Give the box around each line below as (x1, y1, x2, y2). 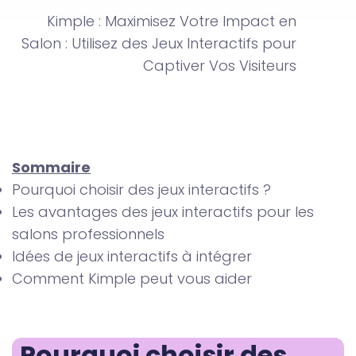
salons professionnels (12, 224, 164, 245)
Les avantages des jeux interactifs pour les (12, 202, 314, 222)
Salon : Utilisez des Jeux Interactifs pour (21, 33, 296, 54)
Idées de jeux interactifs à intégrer (12, 246, 252, 267)
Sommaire (12, 157, 91, 178)
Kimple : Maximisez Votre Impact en (47, 11, 296, 32)
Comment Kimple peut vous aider (12, 269, 252, 289)
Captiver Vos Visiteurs (143, 56, 296, 76)
